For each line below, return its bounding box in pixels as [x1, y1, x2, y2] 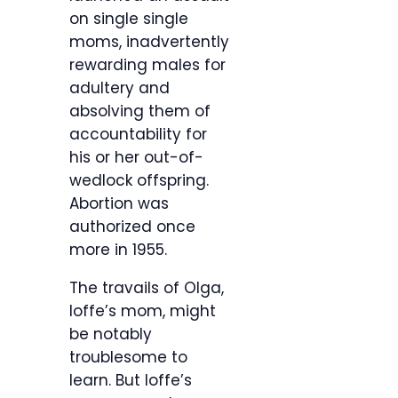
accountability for [69, 123, 207, 146]
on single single [69, 8, 188, 30]
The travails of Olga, [69, 277, 224, 299]
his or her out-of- [69, 147, 203, 169]
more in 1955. [69, 239, 167, 261]
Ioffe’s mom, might [69, 300, 216, 322]
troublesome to [69, 346, 187, 369]
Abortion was [69, 193, 169, 215]
